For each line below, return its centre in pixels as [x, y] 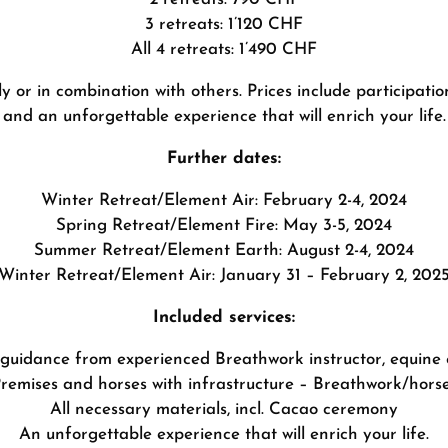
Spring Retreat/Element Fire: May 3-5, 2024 [224, 225]
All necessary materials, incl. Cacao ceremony [224, 409]
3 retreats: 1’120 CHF [224, 24]
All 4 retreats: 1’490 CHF [224, 49]
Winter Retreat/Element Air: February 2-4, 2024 [224, 200]
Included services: [224, 317]
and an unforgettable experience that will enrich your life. [224, 116]
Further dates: [224, 158]
